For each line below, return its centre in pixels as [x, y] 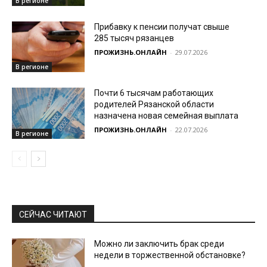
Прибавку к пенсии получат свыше [162, 27]
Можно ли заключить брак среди [159, 244]
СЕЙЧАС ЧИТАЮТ [53, 215]
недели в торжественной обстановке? [170, 255]
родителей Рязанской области [154, 105]
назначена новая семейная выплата [167, 116]
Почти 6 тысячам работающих [154, 93]
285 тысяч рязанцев [134, 38]
